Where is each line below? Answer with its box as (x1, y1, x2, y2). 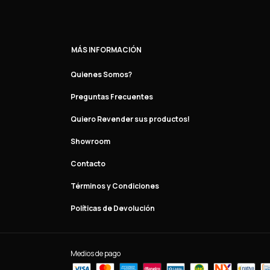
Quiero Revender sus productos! (71, 114, 190, 124)
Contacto (71, 159, 105, 169)
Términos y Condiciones (71, 181, 159, 191)
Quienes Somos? (71, 69, 132, 80)
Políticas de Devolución (71, 203, 155, 213)
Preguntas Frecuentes (71, 92, 153, 102)
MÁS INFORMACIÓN (71, 45, 142, 55)
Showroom (71, 136, 110, 146)
